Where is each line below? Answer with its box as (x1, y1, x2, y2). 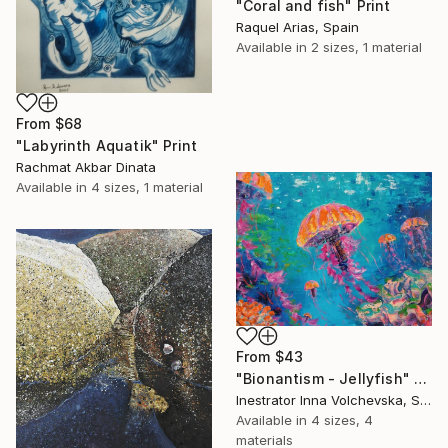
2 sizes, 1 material (311, 38, 422, 55)
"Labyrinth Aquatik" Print (16, 136, 197, 154)
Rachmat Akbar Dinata (16, 158, 156, 175)
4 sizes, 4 (311, 412, 373, 429)
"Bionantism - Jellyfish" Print (414, 370, 428, 388)
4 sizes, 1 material (91, 178, 203, 195)
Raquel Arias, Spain (236, 18, 359, 35)
